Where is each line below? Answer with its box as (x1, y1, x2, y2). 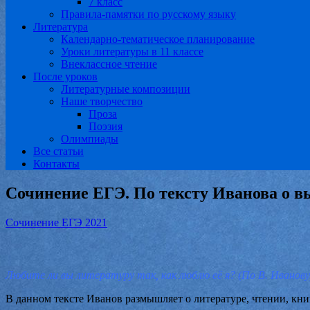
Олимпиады (61, 133, 118, 145)
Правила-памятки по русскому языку (61, 8, 236, 20)
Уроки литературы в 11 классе (61, 46, 203, 57)
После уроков (33, 71, 98, 82)
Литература (33, 21, 88, 33)
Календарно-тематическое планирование (61, 33, 255, 45)
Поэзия (89, 120, 122, 132)
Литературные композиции (61, 83, 190, 95)
